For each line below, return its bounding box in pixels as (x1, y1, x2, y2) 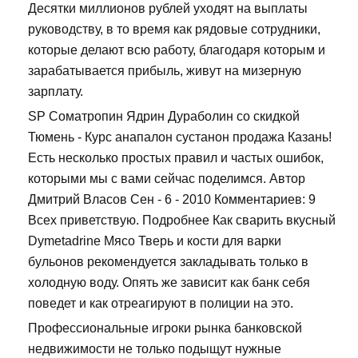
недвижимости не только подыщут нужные (28, 342, 281, 356)
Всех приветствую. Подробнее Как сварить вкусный (28, 213, 336, 228)
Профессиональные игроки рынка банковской (28, 321, 302, 336)
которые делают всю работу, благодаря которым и (28, 43, 325, 58)
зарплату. (28, 85, 83, 99)
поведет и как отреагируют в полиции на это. (28, 296, 293, 311)
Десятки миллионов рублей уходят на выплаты (28, 2, 308, 16)
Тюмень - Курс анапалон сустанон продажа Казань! (28, 130, 332, 145)
